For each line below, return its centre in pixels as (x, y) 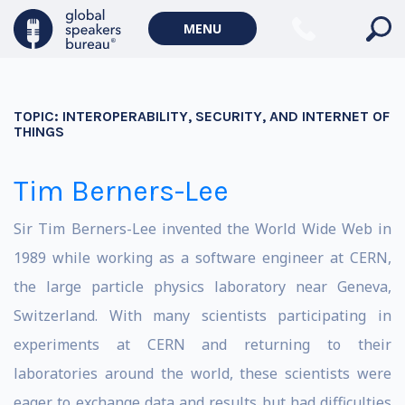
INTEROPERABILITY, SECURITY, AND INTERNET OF (226, 116)
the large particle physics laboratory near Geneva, (202, 287)
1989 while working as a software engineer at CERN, (202, 258)
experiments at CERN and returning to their (202, 344)
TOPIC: (38, 116)
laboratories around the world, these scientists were (202, 373)
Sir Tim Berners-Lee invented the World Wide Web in (202, 229)
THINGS (39, 132)
